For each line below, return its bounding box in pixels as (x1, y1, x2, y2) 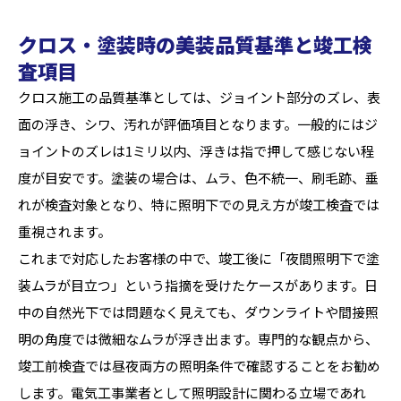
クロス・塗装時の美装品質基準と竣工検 (18, 30, 372, 58)
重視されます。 (18, 222, 111, 241)
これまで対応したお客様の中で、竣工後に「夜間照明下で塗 (18, 249, 380, 268)
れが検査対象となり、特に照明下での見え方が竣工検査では (18, 195, 380, 214)
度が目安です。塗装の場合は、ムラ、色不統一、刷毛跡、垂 (18, 168, 379, 187)
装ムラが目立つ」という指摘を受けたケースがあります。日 (18, 276, 378, 294)
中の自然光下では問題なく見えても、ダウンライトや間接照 (18, 303, 379, 321)
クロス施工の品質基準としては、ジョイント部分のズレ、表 (18, 88, 380, 107)
